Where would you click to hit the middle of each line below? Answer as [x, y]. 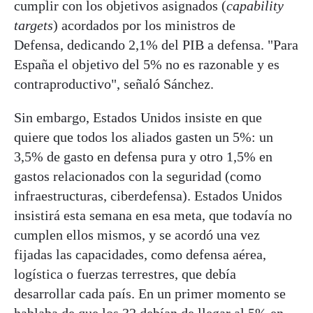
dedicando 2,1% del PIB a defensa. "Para [183, 45]
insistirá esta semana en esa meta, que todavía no [153, 215]
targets [34, 25]
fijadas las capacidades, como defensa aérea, [140, 254]
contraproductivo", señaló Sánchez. [114, 84]
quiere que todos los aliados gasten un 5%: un [144, 137]
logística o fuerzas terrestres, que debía [125, 274]
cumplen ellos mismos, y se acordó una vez [137, 235]
